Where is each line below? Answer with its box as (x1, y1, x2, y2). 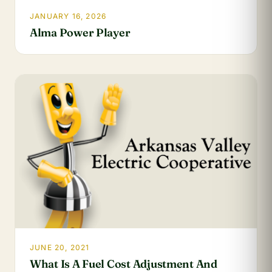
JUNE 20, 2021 (30, 243, 90, 253)
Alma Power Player (30, 25, 131, 39)
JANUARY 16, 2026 (30, 11, 107, 21)
